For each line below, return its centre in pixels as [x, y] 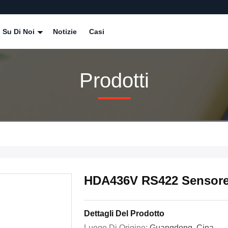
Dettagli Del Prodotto [124, 213]
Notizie [65, 32]
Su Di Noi [20, 32]
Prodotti [114, 80]
